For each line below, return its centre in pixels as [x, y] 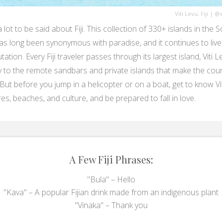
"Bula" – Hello [111, 179]
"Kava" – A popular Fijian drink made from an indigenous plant [111, 192]
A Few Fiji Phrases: [111, 159]
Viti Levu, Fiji [192, 14]
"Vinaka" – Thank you [111, 205]
